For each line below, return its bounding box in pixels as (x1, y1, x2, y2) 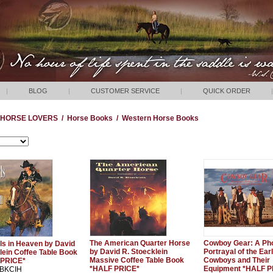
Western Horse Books (122, 114, 199, 122)
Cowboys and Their (204, 256, 270, 264)
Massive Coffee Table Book (90, 256, 184, 264)
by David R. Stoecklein (90, 247, 168, 256)
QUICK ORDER (202, 87, 250, 94)
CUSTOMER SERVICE (90, 87, 160, 94)
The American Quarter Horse (90, 239, 190, 247)
